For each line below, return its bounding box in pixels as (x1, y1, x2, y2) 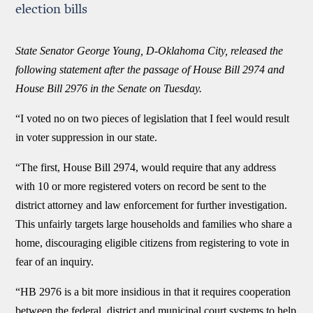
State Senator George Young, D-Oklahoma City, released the (15, 45, 284, 57)
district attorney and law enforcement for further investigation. (15, 199, 288, 211)
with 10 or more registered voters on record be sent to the (15, 180, 267, 192)
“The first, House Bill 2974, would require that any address (15, 161, 277, 173)
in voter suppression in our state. (15, 131, 158, 143)
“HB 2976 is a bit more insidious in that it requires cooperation (15, 286, 291, 298)
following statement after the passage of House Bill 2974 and (15, 64, 285, 75)
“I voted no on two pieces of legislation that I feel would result (15, 112, 290, 124)
